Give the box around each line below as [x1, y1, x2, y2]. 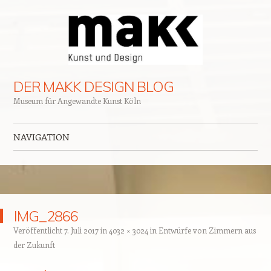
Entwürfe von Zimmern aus [158, 225, 256, 236]
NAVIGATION [13, 131, 70, 143]
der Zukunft [13, 240, 55, 250]
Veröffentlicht [13, 225, 64, 236]
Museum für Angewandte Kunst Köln [13, 96, 141, 106]
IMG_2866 [14, 207, 79, 226]
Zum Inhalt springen [13, 155, 94, 167]
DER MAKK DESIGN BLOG [13, 77, 174, 96]
